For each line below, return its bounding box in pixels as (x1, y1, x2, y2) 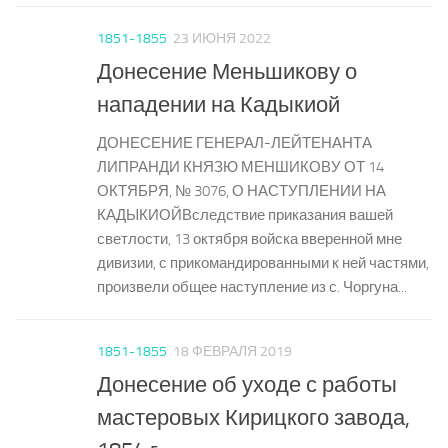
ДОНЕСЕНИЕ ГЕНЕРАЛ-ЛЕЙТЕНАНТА (97, 134, 372, 153)
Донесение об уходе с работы (97, 371, 397, 399)
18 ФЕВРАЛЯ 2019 (173, 343, 292, 361)
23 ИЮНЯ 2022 (173, 29, 271, 47)
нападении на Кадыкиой (97, 91, 340, 119)
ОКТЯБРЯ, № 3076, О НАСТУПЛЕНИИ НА (97, 182, 386, 201)
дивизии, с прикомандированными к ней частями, (97, 254, 429, 273)
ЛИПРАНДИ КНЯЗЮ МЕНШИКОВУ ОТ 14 (97, 158, 384, 177)
